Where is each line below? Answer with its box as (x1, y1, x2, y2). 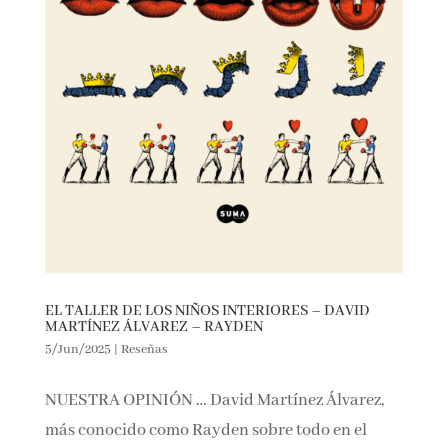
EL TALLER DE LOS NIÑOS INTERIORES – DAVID (44, 301, 370, 320)
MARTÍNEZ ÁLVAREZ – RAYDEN (44, 317, 263, 336)
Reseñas (120, 340, 168, 358)
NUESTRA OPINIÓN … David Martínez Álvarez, (44, 389, 384, 411)
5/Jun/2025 (44, 340, 111, 358)
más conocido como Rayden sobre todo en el (44, 419, 367, 441)
